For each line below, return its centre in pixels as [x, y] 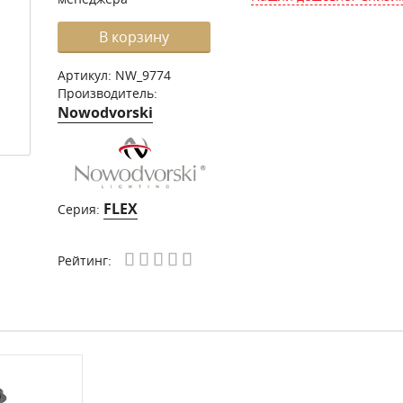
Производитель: [107, 93]
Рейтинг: [85, 260]
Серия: [81, 209]
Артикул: [86, 75]
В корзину [134, 37]
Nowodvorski [105, 112]
